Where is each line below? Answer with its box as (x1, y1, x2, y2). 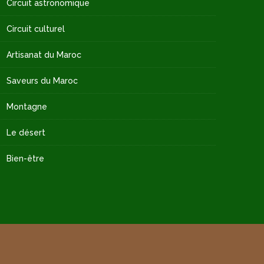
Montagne (6, 102, 47, 112)
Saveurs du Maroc (6, 76, 78, 86)
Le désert (6, 128, 45, 138)
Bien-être (6, 154, 44, 164)
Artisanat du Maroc (6, 50, 81, 60)
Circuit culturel (6, 24, 65, 34)
